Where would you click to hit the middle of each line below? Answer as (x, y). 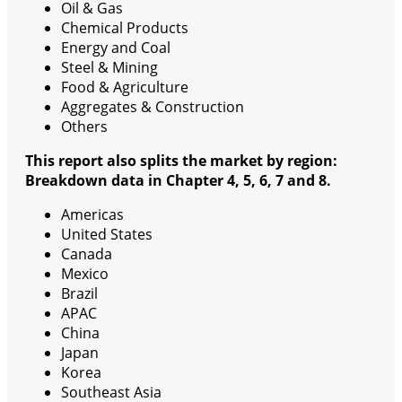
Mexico (85, 273)
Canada (87, 253)
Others (84, 126)
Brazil (79, 293)
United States (107, 234)
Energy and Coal (116, 47)
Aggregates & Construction (153, 106)
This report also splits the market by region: (181, 160)
